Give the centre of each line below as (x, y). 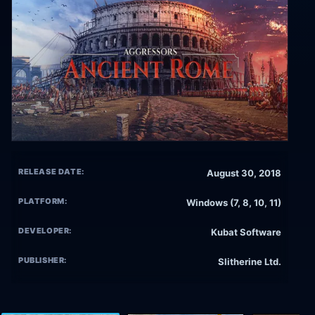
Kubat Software (246, 232)
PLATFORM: (43, 201)
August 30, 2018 (244, 173)
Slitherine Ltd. (250, 262)
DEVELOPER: (45, 231)
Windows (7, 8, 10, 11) (234, 203)
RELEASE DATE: (51, 172)
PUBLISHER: (43, 261)
